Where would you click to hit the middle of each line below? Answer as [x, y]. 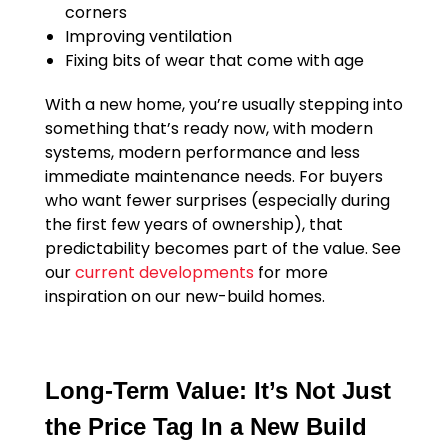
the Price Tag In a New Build [205, 427]
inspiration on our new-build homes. [184, 297]
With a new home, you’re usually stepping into [223, 105]
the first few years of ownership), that [193, 225]
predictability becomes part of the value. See [222, 249]
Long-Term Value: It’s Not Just [217, 391]
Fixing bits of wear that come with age [214, 61]
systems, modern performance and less [202, 153]
